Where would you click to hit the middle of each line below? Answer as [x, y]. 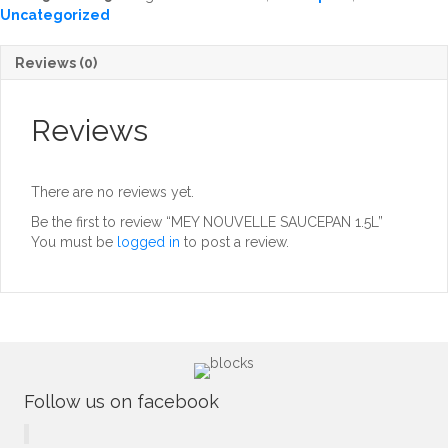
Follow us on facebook [121, 401]
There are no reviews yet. [112, 191]
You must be [74, 241]
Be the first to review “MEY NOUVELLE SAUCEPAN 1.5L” [207, 221]
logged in [148, 241]
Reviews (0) [56, 62]
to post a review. [234, 241]
